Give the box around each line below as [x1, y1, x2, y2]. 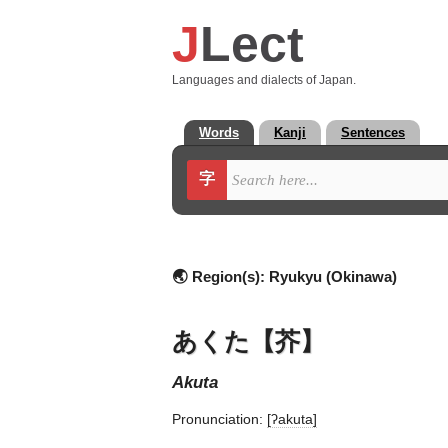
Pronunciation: [172, 410, 267, 427]
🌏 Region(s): [172, 268, 269, 285]
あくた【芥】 [172, 326, 325, 355]
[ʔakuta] [267, 410, 317, 427]
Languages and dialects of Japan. [172, 73, 356, 86]
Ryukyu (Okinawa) [269, 268, 397, 285]
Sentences [341, 125, 405, 140]
